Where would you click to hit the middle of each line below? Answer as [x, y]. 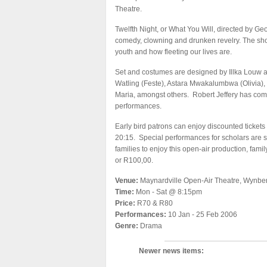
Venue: [127, 181]
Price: [125, 203]
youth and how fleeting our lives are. [173, 52]
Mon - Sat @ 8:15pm [168, 192]
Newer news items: [172, 251]
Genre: [127, 226]
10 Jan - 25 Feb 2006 [202, 215]
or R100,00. [134, 160]
